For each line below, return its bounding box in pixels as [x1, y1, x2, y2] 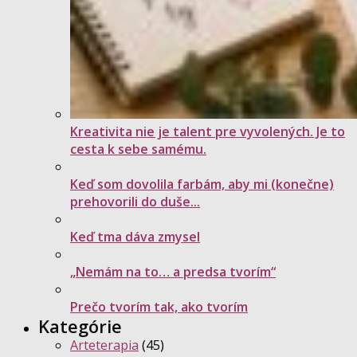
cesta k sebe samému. [70, 140, 206, 159]
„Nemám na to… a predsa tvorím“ [70, 263, 276, 281]
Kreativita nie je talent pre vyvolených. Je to [70, 123, 345, 141]
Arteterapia [70, 336, 139, 355]
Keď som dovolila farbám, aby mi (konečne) [70, 175, 334, 194]
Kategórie [38, 314, 122, 339]
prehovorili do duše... [70, 193, 200, 211]
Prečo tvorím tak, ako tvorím [70, 298, 248, 316]
